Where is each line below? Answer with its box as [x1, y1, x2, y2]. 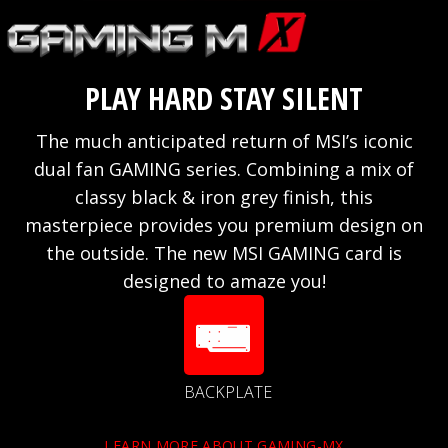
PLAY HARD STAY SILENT [85, 78, 363, 120]
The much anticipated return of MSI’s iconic [35, 129, 413, 154]
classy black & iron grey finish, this [75, 185, 373, 210]
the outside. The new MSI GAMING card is [46, 241, 402, 266]
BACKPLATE [184, 381, 272, 404]
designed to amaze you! [122, 269, 326, 294]
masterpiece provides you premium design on [25, 213, 423, 238]
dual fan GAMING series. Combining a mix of [34, 157, 414, 182]
